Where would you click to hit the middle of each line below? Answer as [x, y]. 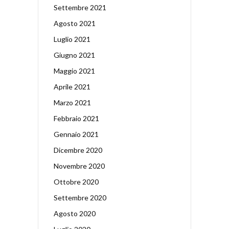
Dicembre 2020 [78, 150]
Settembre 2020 [80, 197]
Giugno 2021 [74, 55]
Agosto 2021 [75, 23]
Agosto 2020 [75, 213]
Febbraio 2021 [76, 118]
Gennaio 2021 [76, 134]
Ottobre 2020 [76, 181]
